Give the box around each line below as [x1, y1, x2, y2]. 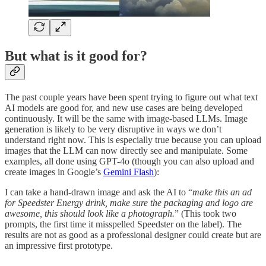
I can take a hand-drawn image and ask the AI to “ [5, 187, 192, 198]
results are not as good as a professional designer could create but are [5, 230, 261, 240]
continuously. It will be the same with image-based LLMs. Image [5, 113, 248, 124]
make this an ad [192, 187, 252, 198]
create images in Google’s [5, 167, 103, 178]
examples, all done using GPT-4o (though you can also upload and [5, 156, 254, 167]
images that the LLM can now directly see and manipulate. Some [5, 145, 248, 156]
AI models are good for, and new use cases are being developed [5, 103, 243, 113]
